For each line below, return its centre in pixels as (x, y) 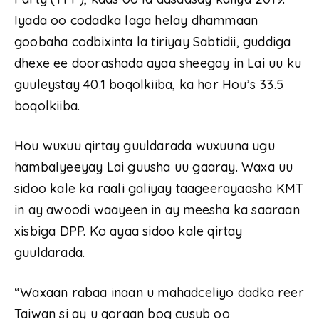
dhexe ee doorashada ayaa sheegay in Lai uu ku (158, 63)
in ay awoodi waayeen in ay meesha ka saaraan (157, 210)
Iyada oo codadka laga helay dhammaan (136, 21)
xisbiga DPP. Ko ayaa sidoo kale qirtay (129, 231)
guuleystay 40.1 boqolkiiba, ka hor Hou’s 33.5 (149, 85)
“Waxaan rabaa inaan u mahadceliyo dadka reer (159, 293)
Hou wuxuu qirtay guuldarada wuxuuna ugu (145, 146)
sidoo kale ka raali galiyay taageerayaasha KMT (159, 189)
